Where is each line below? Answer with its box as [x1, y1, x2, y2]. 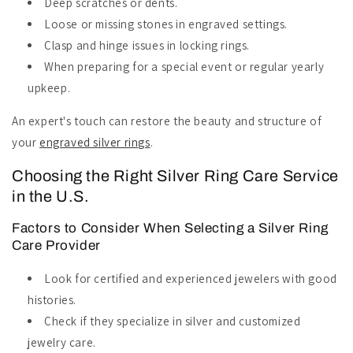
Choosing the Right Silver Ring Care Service [12, 167, 339, 185]
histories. [28, 292, 76, 308]
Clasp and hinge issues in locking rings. [44, 37, 250, 53]
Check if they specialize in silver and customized [44, 314, 301, 329]
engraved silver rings [39, 134, 150, 150]
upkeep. [28, 80, 71, 95]
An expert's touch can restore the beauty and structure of [12, 113, 322, 128]
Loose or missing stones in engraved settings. [44, 16, 288, 32]
